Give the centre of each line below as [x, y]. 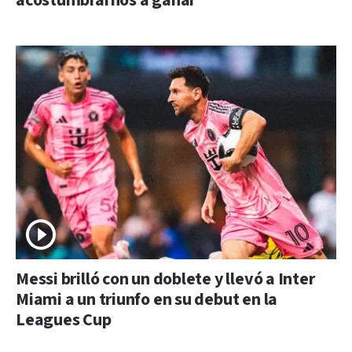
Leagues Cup [64, 320]
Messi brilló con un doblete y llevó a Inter [165, 279]
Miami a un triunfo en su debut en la [147, 299]
